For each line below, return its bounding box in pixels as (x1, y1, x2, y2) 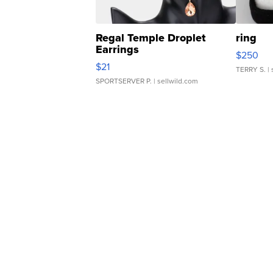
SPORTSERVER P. (96, 76, 152, 87)
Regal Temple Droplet (96, 30, 205, 46)
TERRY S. (236, 64, 266, 75)
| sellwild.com (152, 76, 198, 87)
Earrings (96, 41, 139, 58)
